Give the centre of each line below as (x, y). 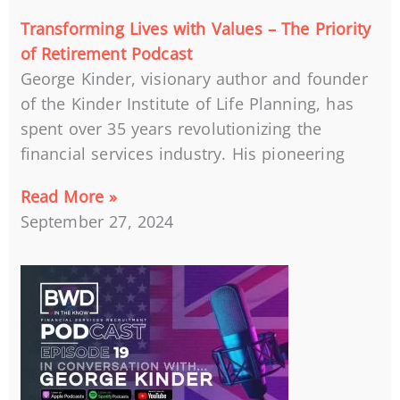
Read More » (69, 197)
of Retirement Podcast (106, 54)
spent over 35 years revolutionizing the (171, 129)
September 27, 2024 (97, 222)
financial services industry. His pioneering (182, 154)
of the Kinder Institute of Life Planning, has (187, 104)
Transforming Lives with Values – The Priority (196, 29)
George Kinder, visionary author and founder (194, 79)
